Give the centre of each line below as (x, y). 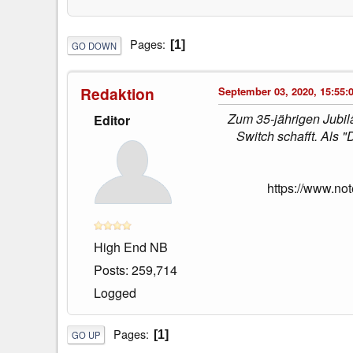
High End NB (131, 247)
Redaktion (117, 93)
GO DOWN (94, 45)
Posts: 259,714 (136, 269)
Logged (115, 292)
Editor (112, 120)
